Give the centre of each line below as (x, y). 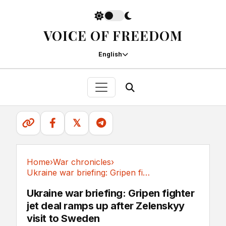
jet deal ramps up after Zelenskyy (106, 206)
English (110, 54)
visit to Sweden (63, 218)
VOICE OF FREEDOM (113, 36)
